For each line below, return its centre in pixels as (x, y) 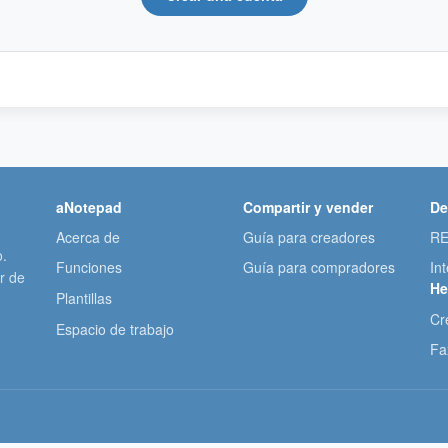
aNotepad (89, 206)
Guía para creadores (309, 236)
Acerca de (88, 236)
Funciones (89, 267)
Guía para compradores (319, 267)
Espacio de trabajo (115, 329)
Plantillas (84, 298)
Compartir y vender (308, 206)
